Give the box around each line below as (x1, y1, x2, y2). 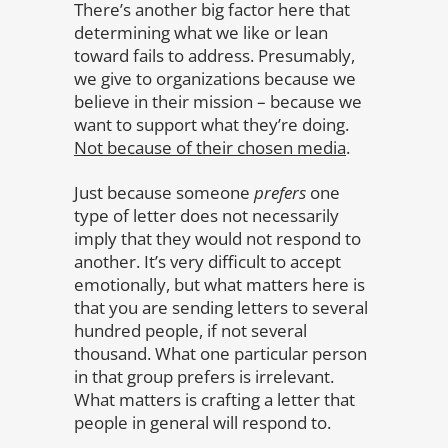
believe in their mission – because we (74, 89, 362, 113)
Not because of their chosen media (74, 135, 346, 159)
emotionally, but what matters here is (74, 272, 365, 296)
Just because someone (74, 180, 254, 204)
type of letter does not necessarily (74, 203, 339, 227)
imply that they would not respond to (74, 226, 361, 250)
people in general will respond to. (74, 410, 331, 434)
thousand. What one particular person (74, 341, 367, 365)
